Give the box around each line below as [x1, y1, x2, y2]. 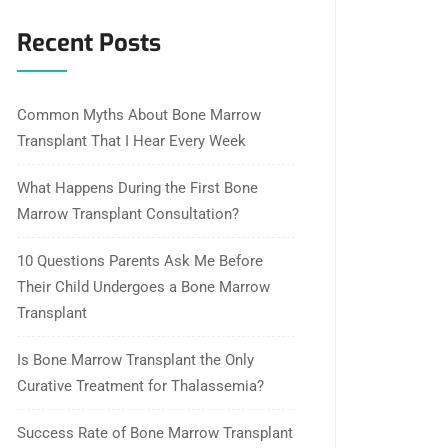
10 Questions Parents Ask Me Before [17, 252, 263, 270]
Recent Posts [17, 27, 161, 59]
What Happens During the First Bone [17, 179, 258, 197]
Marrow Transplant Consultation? [17, 205, 239, 223]
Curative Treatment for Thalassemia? [17, 377, 264, 395]
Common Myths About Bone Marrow [17, 106, 261, 124]
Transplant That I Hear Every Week [17, 132, 246, 150]
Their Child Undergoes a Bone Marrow [17, 278, 270, 296]
